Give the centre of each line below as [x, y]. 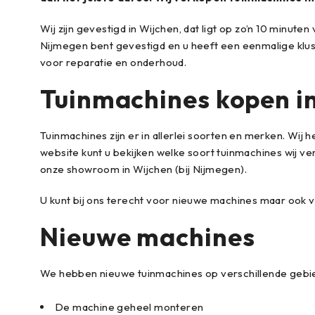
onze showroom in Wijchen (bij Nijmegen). [143, 169]
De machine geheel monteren [129, 307]
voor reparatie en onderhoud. [114, 62]
